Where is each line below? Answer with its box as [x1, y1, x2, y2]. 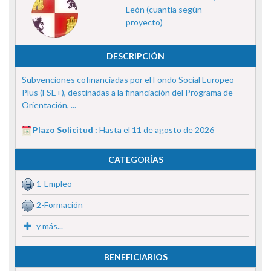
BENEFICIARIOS [103, 251, 168, 262]
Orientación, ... [22, 99, 76, 110]
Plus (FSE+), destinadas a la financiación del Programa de [22, 87, 233, 97]
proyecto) [125, 16, 163, 27]
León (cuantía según [125, 4, 202, 15]
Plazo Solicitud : [33, 124, 99, 135]
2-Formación [36, 199, 83, 210]
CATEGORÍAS [108, 154, 163, 165]
